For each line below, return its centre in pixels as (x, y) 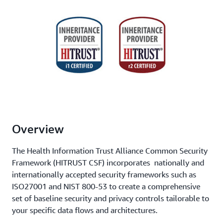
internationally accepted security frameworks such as (104, 174)
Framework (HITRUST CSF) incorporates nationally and (108, 162)
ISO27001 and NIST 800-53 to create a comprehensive (106, 186)
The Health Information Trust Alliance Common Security (110, 150)
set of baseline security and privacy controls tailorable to (111, 198)
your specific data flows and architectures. (85, 210)
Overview (38, 129)
